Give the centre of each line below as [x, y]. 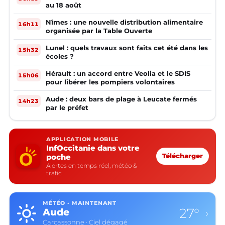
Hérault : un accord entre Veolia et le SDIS [118, 74]
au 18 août [64, 5]
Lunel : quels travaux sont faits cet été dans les [127, 48]
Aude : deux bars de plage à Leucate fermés [121, 99]
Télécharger [183, 156]
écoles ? [60, 57]
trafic [54, 173]
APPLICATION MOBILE [83, 140]
